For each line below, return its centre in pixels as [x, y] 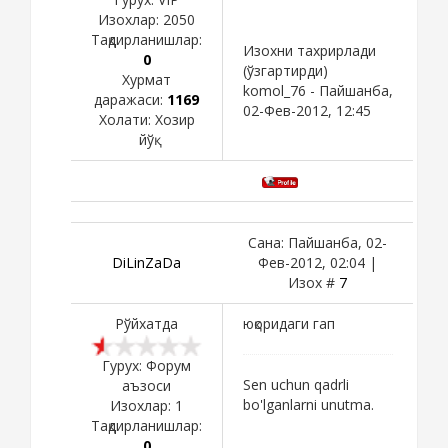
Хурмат [146, 79]
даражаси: [130, 99]
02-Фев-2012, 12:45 [307, 110]
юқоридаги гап [289, 323]
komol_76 [274, 90]
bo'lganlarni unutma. [308, 404]
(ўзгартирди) [285, 70]
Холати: [126, 119]
